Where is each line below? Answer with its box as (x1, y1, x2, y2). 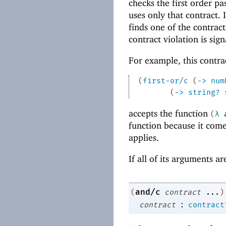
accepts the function (129, 107, 210, 119)
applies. (129, 132, 159, 143)
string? (188, 88, 220, 97)
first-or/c (142, 76, 188, 86)
